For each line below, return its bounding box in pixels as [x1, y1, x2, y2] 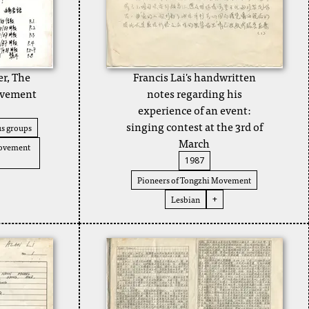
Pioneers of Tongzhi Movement [137, 173, 252, 187]
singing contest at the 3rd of [126, 117, 263, 135]
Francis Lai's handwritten [132, 68, 256, 86]
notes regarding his [146, 84, 242, 102]
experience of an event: [137, 101, 251, 119]
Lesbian [171, 192, 201, 206]
